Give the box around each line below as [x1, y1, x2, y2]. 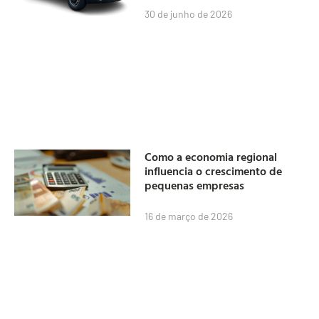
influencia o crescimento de [145, 162, 283, 180]
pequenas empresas [145, 177, 245, 194]
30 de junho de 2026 [145, 7, 233, 20]
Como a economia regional [145, 148, 278, 166]
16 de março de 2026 [145, 210, 234, 223]
